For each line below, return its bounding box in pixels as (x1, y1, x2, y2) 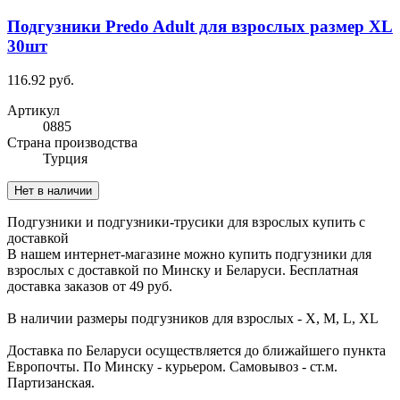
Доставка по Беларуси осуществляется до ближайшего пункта (7, 343, 386, 359)
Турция (43, 151, 87, 167)
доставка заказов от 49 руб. (7, 279, 172, 295)
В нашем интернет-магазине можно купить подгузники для (7, 246, 371, 262)
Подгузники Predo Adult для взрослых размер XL (7, 16, 393, 36)
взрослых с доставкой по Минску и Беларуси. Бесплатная (7, 262, 358, 279)
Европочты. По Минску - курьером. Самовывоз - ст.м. (7, 359, 337, 375)
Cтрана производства (7, 135, 137, 151)
